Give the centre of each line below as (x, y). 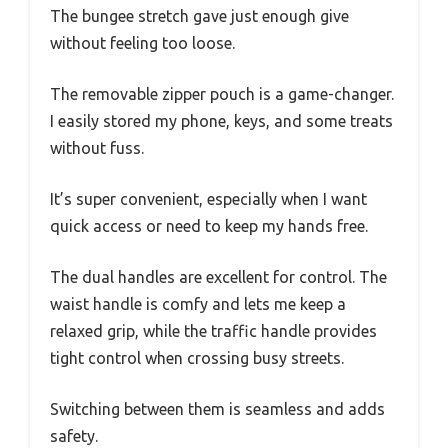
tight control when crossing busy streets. (197, 357)
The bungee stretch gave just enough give (199, 15)
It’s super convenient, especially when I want (208, 198)
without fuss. (97, 147)
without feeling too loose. (142, 42)
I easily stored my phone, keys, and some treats (221, 120)
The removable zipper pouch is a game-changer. (222, 93)
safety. (74, 435)
